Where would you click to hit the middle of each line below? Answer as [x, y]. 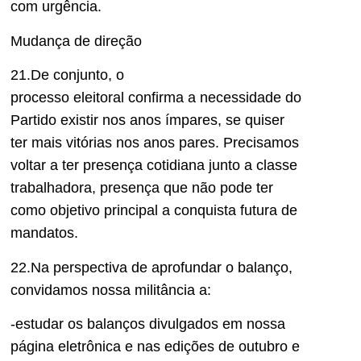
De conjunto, [73, 75]
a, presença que [138, 188]
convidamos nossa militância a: [111, 290]
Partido [33, 120]
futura [261, 211]
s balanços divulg [131, 324]
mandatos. [44, 233]
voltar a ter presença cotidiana [110, 166]
